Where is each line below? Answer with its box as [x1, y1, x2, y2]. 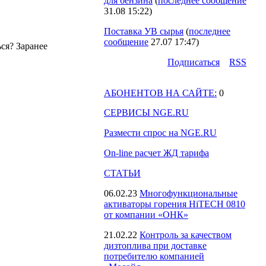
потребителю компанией [104, 251, 204, 261]
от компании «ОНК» [104, 210, 188, 220]
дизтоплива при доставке [104, 240, 207, 251]
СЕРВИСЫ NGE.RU [104, 107, 189, 118]
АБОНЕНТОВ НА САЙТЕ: [104, 88, 217, 98]
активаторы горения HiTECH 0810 [104, 199, 245, 209]
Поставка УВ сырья [104, 26, 183, 36]
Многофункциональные [140, 188, 237, 198]
